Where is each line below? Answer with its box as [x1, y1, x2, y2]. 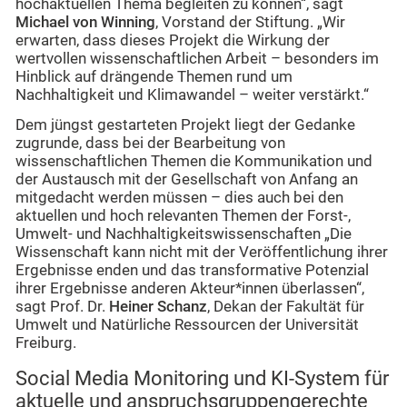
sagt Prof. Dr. [15, 297, 109, 315]
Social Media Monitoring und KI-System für [15, 367, 389, 391]
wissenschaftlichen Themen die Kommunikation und [15, 152, 372, 170]
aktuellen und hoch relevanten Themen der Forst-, [15, 206, 351, 224]
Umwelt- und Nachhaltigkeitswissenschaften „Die [15, 224, 352, 243]
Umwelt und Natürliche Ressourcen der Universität [15, 315, 359, 333]
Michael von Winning [15, 14, 155, 32]
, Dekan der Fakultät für [207, 297, 364, 315]
